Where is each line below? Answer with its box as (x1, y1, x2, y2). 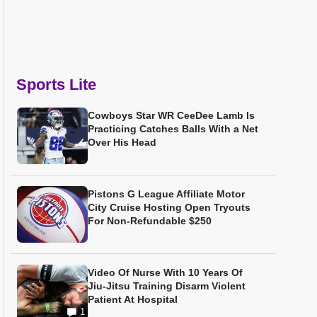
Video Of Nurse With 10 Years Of (88, 267, 243, 278)
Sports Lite (16, 76, 96, 93)
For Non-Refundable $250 (88, 215, 212, 226)
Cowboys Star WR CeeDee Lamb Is (88, 110, 255, 121)
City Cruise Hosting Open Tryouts (88, 202, 250, 213)
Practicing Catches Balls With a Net (88, 123, 258, 134)
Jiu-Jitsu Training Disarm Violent (88, 280, 246, 292)
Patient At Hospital (88, 294, 178, 305)
